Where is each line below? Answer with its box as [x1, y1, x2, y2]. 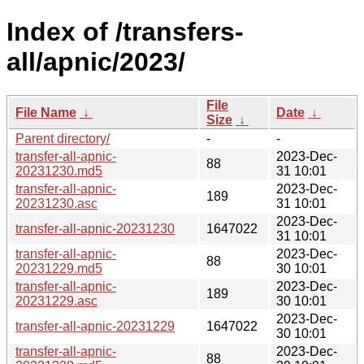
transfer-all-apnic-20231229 [15, 318, 175, 333]
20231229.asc [15, 293, 97, 308]
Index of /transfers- [6, 17, 244, 47]
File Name [15, 105, 76, 119]
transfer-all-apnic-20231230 [15, 221, 175, 236]
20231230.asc [15, 196, 97, 210]
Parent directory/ [15, 131, 110, 145]
